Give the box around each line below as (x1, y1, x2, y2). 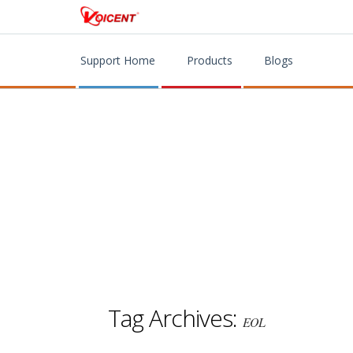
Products (187, 53, 232, 68)
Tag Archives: (108, 301, 243, 334)
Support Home (80, 53, 155, 68)
